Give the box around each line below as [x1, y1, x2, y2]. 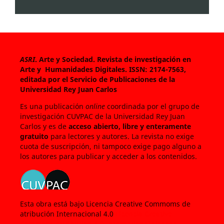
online [85, 101, 105, 111]
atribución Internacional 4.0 [19, 208, 115, 218]
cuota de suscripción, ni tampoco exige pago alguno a [19, 141, 201, 151]
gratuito [19, 131, 48, 141]
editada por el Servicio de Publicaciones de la [19, 74, 175, 84]
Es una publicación [19, 101, 85, 111]
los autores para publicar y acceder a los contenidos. [19, 151, 197, 161]
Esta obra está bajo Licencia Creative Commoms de [19, 198, 190, 208]
